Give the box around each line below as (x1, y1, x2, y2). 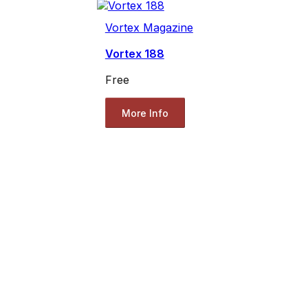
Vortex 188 (104, 47, 164, 61)
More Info (121, 107, 168, 119)
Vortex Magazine (104, 21, 193, 35)
